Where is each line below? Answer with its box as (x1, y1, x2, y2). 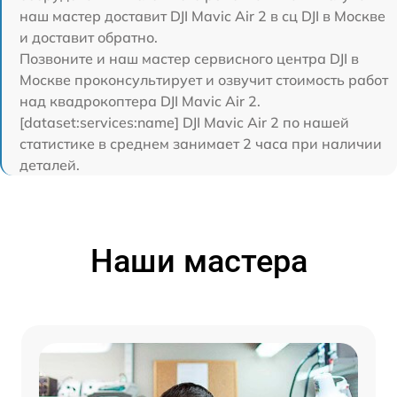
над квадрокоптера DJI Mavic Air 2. (19, 91, 261, 110)
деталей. (19, 155, 80, 174)
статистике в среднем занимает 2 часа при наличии (19, 134, 382, 152)
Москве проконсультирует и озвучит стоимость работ (19, 70, 388, 89)
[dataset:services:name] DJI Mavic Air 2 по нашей (19, 113, 349, 131)
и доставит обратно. (19, 27, 158, 46)
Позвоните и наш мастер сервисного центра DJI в (19, 49, 359, 67)
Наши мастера (90, 242, 307, 280)
